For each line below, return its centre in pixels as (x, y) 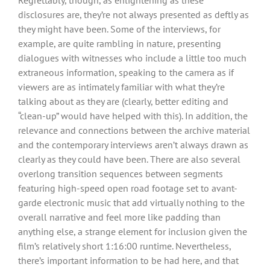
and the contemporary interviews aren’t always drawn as (133, 144)
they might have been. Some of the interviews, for (119, 29)
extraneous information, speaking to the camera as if (126, 72)
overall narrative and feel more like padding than (119, 217)
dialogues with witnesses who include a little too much (132, 58)
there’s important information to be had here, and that (128, 260)
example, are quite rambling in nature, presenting (120, 43)
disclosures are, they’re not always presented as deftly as (133, 14)
